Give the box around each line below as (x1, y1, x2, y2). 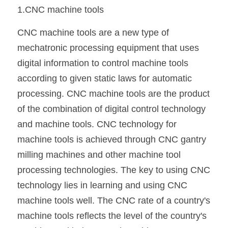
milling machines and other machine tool (17, 150, 181, 160)
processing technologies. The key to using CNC (17, 165, 210, 175)
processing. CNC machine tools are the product (17, 89, 210, 99)
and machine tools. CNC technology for (17, 119, 177, 129)
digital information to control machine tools (17, 58, 188, 68)
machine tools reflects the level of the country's (17, 211, 207, 221)
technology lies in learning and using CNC (17, 180, 187, 190)
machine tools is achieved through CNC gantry (17, 134, 206, 145)
